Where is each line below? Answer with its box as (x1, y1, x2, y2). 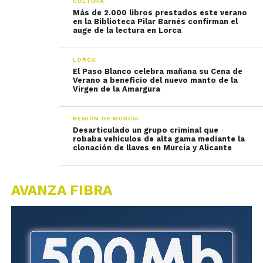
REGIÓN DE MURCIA (73, 114, 140, 122)
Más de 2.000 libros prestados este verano (73, 8, 248, 17)
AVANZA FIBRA (11, 182, 112, 198)
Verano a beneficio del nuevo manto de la (73, 76, 238, 85)
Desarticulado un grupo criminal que (73, 126, 219, 134)
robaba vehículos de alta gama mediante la (73, 134, 245, 143)
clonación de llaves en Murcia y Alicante (73, 143, 232, 152)
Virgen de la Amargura (73, 85, 161, 93)
